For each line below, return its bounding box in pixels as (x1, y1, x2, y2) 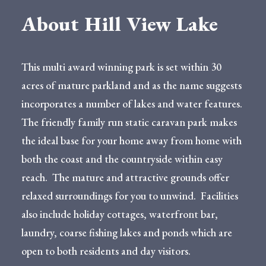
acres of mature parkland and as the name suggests (21, 78, 242, 92)
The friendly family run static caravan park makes (21, 115, 237, 129)
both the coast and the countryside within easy (21, 152, 223, 166)
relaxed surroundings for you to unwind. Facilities (21, 189, 238, 202)
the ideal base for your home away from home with (21, 134, 242, 147)
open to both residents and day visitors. (21, 244, 191, 258)
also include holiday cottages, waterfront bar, (21, 207, 218, 221)
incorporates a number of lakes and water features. (21, 97, 245, 110)
